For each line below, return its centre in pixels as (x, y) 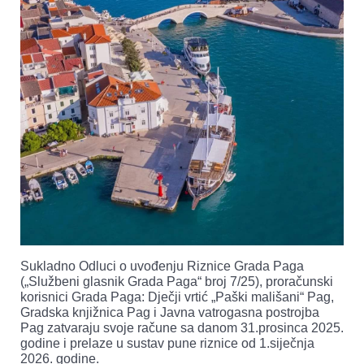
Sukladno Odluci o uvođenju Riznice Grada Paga (162, 266)
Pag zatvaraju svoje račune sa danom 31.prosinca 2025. (182, 328)
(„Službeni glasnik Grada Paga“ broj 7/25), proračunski (177, 282)
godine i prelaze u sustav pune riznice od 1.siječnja (167, 344)
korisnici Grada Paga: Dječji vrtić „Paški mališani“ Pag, (177, 297)
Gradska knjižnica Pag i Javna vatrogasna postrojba (170, 313)
